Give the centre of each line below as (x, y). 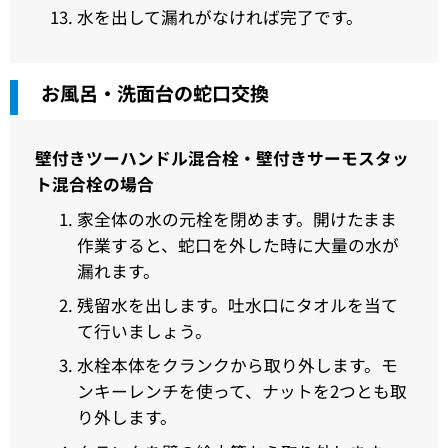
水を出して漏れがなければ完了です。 (219, 16)
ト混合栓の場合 (95, 184)
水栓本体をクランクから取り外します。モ (237, 365)
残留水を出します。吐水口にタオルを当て (237, 305)
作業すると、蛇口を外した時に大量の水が (237, 244)
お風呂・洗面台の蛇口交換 (154, 92)
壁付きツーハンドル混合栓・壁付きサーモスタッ (222, 158)
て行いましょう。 (144, 331)
